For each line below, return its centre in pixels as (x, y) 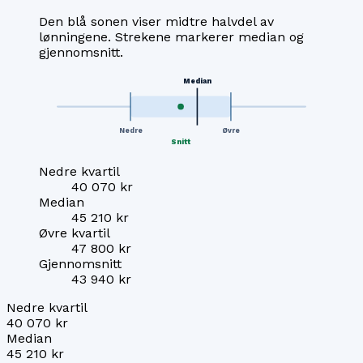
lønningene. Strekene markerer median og (171, 36)
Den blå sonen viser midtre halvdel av (156, 21)
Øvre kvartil (75, 233)
